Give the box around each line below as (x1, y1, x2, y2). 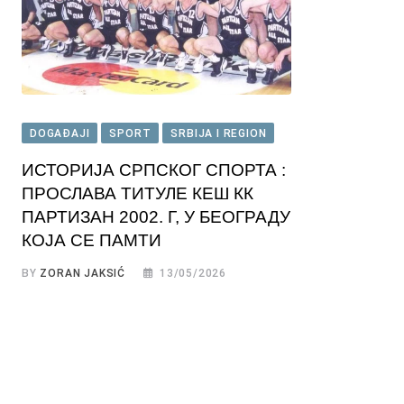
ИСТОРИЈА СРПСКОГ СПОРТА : (22, 161, 286, 180)
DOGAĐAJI (30, 127, 90, 141)
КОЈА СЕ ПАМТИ (22, 231, 161, 251)
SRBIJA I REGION (170, 127, 267, 141)
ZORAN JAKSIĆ (40, 267, 126, 280)
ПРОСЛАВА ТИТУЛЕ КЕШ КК (22, 184, 253, 204)
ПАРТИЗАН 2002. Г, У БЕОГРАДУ (22, 207, 290, 227)
